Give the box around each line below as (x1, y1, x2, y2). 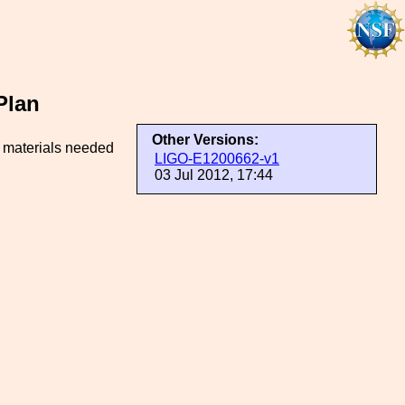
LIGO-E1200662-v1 (155, 151, 279, 166)
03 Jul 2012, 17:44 (155, 167, 273, 183)
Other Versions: (152, 132, 259, 147)
